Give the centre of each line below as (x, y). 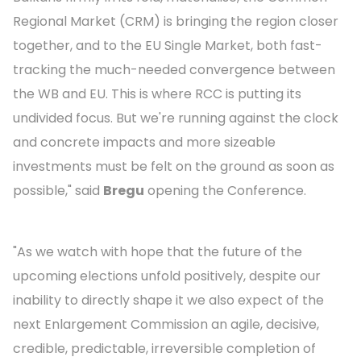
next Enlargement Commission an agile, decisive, (166, 325)
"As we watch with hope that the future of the (158, 252)
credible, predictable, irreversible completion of (164, 349)
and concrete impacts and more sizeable (144, 143)
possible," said (58, 191)
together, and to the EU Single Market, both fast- (168, 46)
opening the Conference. (225, 191)
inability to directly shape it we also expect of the (168, 301)
